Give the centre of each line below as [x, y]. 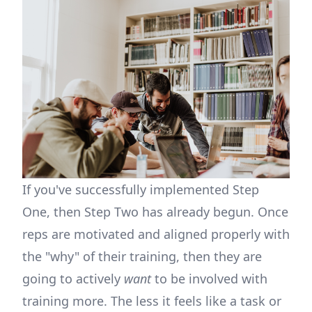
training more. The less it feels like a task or [152, 301]
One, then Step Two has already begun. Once [155, 212]
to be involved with [209, 279]
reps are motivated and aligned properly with [156, 234]
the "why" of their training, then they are [142, 257]
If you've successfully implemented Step [141, 190]
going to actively [73, 279]
